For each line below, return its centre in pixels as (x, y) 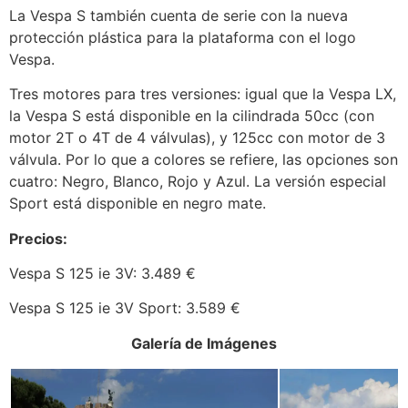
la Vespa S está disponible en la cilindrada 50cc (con (192, 116)
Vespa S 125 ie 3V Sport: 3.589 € (125, 308)
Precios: (38, 238)
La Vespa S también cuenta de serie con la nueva (178, 15)
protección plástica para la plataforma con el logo (183, 37)
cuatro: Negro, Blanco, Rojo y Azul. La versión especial (198, 182)
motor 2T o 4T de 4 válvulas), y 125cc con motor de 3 (197, 138)
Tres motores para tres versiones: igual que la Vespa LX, (203, 94)
